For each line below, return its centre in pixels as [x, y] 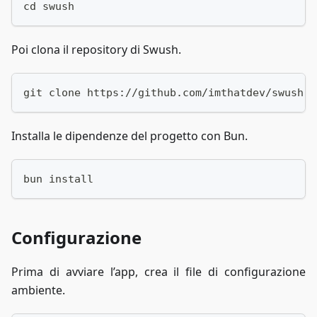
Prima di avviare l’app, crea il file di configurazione [158, 272]
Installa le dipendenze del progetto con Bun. [129, 136]
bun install [58, 179]
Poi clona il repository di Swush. [96, 50]
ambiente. [38, 290]
